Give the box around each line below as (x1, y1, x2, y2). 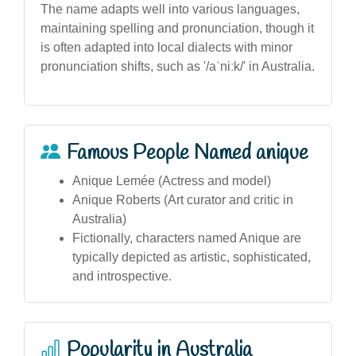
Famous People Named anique (67, 139, 308, 167)
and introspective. (72, 269, 172, 283)
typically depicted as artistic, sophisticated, (72, 250, 311, 264)
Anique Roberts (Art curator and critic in (72, 192, 293, 207)
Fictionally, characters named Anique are (72, 230, 301, 245)
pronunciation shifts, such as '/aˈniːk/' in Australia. (41, 59, 315, 73)
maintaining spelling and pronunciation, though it (41, 21, 314, 35)
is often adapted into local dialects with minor (41, 40, 292, 54)
